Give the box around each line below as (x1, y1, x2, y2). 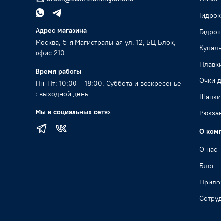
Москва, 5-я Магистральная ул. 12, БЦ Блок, (36, 38, 176, 47)
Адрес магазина (36, 26, 87, 35)
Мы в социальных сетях (36, 108, 111, 117)
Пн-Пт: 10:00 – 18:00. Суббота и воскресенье (36, 79, 181, 88)
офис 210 (36, 48, 65, 58)
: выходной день (36, 89, 88, 99)
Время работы (36, 67, 81, 76)
